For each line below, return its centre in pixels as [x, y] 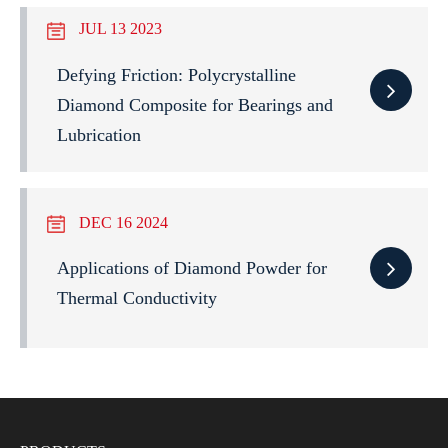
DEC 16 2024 [121, 222]
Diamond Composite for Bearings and [195, 104]
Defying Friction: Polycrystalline [176, 74]
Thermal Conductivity [137, 297]
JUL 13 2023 [118, 29]
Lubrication [99, 134]
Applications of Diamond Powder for [192, 267]
